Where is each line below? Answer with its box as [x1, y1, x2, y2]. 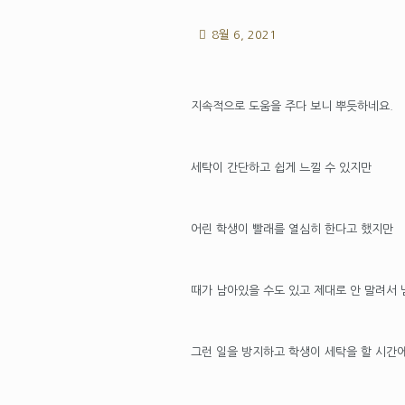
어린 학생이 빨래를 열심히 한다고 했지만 [190, 223, 393, 235]
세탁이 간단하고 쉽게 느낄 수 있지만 [190, 162, 372, 174]
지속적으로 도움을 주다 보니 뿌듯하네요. [190, 100, 393, 112]
